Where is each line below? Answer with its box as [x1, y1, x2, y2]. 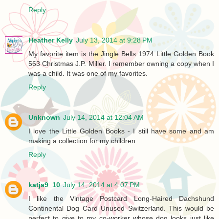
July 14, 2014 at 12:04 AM [63, 113, 144, 121]
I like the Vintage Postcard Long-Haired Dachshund [28, 194, 214, 202]
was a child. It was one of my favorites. [28, 69, 148, 77]
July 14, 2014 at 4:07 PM [63, 180, 140, 189]
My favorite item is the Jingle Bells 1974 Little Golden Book [28, 49, 214, 58]
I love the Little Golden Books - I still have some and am [28, 127, 214, 135]
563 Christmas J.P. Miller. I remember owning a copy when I [28, 59, 214, 67]
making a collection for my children [28, 136, 135, 145]
